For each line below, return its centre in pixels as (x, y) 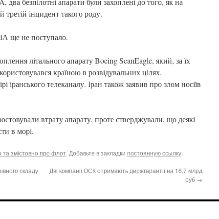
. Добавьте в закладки (97, 153)
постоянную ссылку (154, 153)
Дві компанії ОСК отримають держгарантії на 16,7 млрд (126, 170)
